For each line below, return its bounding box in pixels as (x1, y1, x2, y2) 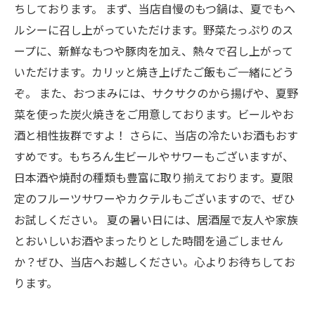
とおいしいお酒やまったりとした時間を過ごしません (14, 232, 283, 249)
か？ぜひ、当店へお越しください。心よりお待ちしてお (14, 253, 295, 270)
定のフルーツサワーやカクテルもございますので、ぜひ (14, 190, 295, 207)
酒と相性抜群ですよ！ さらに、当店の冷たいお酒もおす (14, 127, 298, 143)
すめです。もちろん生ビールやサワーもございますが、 (14, 148, 294, 165)
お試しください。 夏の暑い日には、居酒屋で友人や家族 (14, 211, 298, 228)
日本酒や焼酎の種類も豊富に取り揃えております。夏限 (14, 169, 293, 186)
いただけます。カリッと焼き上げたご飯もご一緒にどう (14, 63, 294, 80)
